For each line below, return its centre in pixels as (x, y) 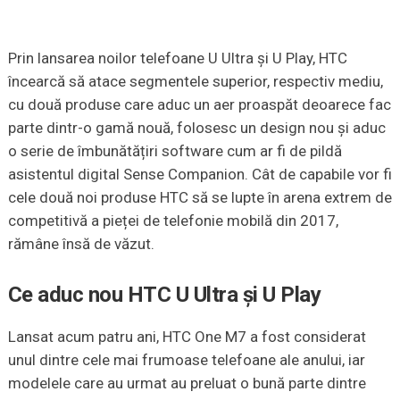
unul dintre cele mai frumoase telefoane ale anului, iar (186, 359)
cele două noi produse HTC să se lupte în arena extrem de (200, 197)
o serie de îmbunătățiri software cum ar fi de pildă (175, 150)
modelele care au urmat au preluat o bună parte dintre (187, 383)
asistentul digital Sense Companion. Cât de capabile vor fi (200, 174)
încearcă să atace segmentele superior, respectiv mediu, (195, 81)
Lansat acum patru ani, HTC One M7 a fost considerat (187, 336)
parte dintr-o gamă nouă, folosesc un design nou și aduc (196, 127)
